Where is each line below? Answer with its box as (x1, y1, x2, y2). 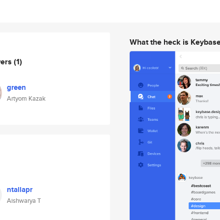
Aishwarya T (7, 196, 41, 205)
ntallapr (7, 184, 32, 195)
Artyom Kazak (7, 94, 46, 103)
